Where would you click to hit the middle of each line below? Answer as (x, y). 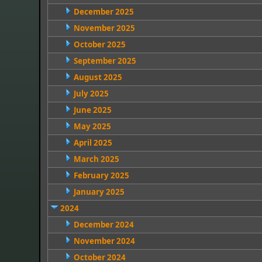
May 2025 (92, 126)
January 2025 (99, 192)
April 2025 (93, 143)
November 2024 (104, 241)
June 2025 (92, 110)
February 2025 (101, 175)
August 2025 (98, 77)
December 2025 (104, 12)
